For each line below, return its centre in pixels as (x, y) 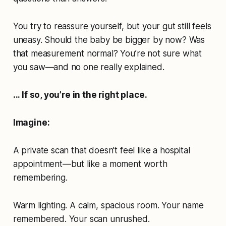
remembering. (40, 178)
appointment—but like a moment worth (90, 164)
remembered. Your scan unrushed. (81, 219)
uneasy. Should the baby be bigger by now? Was (109, 40)
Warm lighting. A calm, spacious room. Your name (108, 206)
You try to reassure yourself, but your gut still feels (112, 26)
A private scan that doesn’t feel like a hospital (101, 151)
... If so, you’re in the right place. (80, 95)
